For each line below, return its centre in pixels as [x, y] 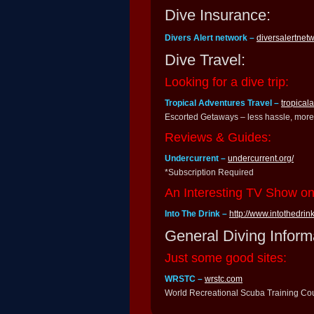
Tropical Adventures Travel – [223, 103]
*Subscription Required [209, 173]
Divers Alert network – [211, 38]
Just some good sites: [226, 258]
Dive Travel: [205, 60]
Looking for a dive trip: [227, 82]
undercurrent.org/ [261, 159]
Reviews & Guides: [218, 138]
